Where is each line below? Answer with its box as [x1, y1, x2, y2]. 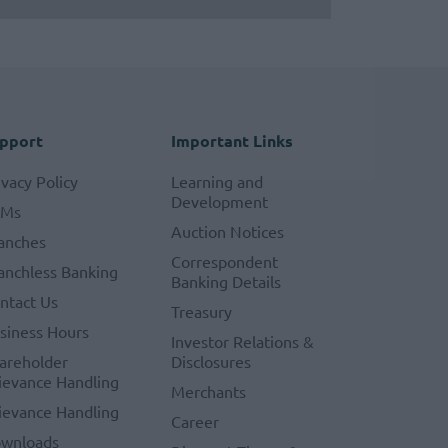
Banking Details [170, 271, 281, 291]
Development [170, 191, 268, 211]
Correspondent [170, 251, 278, 271]
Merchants [170, 381, 246, 401]
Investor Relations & [170, 331, 314, 351]
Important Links [170, 130, 293, 151]
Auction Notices [170, 221, 284, 241]
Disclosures [170, 351, 251, 371]
